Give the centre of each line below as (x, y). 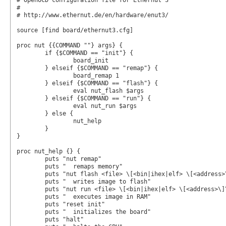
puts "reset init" (31, 205)
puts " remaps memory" (31, 167)
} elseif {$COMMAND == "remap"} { (31, 68)
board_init (45, 61)
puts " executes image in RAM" (31, 197)
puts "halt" (31, 220)
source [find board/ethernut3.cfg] (75, 31)
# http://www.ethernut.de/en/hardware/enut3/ (92, 15)
